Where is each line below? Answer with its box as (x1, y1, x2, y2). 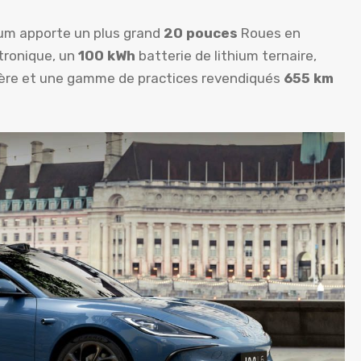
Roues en (238, 24, 301, 41)
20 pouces (164, 24, 238, 41)
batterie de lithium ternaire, (139, 47, 317, 64)
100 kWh (78, 47, 139, 64)
